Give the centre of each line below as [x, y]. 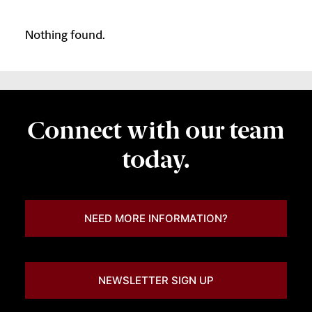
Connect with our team [156, 130]
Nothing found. [65, 36]
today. [156, 159]
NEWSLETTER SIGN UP [156, 280]
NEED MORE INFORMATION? [156, 218]
